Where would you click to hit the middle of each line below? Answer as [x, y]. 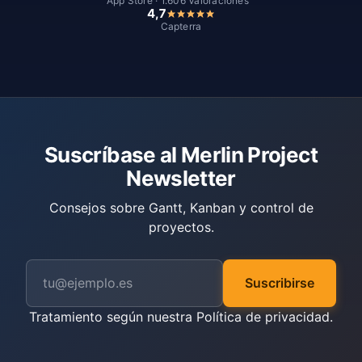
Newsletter [181, 178]
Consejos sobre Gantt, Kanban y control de [181, 207]
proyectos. [181, 227]
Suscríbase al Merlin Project [181, 154]
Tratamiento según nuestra [113, 316]
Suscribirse [280, 282]
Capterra [181, 26]
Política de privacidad [263, 316]
